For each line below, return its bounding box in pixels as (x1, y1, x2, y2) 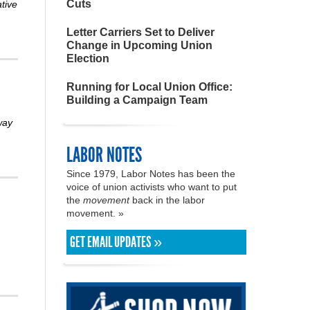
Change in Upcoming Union (66, 39, 212, 51)
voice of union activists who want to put (66, 181, 237, 192)
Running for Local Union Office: (66, 81, 232, 93)
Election (66, 53, 109, 64)
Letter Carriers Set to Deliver (66, 26, 215, 38)
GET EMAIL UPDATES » (70, 233, 162, 251)
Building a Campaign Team (66, 94, 208, 106)
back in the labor (129, 194, 205, 206)
